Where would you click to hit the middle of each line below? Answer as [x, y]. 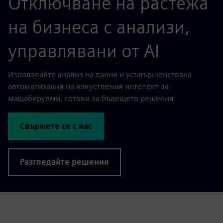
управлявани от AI [84, 51]
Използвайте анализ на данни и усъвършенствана [100, 74]
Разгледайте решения [64, 162]
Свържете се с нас [56, 126]
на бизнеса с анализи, [99, 27]
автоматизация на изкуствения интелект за [88, 86]
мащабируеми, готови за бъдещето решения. [92, 98]
